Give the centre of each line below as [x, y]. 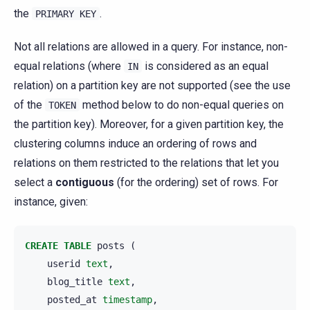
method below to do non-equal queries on [182, 105]
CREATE [42, 246]
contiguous [85, 183]
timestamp [127, 300]
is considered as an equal [205, 66]
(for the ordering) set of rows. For [196, 183]
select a [35, 183]
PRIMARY [55, 14]
